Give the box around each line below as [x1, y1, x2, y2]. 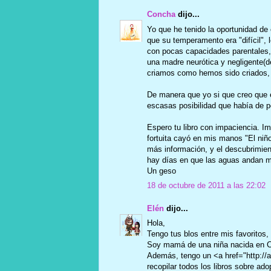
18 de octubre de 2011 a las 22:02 [146, 181, 266, 190]
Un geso [146, 166, 176, 175]
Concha [146, 10, 175, 19]
